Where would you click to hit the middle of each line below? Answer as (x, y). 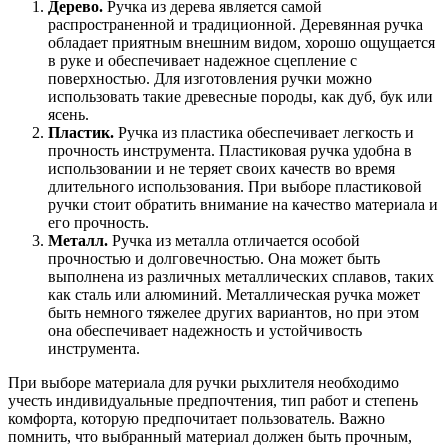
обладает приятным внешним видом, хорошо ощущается (241, 43)
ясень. (68, 115)
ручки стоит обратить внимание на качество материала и (243, 205)
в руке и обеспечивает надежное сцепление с (202, 61)
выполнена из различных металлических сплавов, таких (241, 277)
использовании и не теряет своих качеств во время (221, 169)
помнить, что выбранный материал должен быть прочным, (210, 437)
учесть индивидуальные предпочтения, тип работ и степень (213, 401)
